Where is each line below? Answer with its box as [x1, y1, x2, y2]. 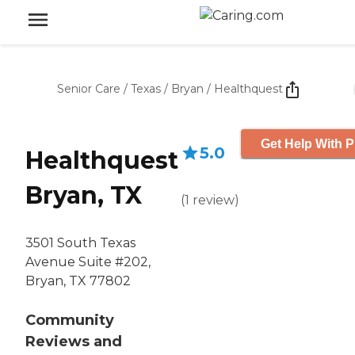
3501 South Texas [25, 235, 136, 251]
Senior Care [57, 82, 120, 96]
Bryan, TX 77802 [25, 273, 131, 289]
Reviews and [25, 333, 122, 351]
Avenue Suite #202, [25, 254, 151, 270]
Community [25, 311, 114, 330]
